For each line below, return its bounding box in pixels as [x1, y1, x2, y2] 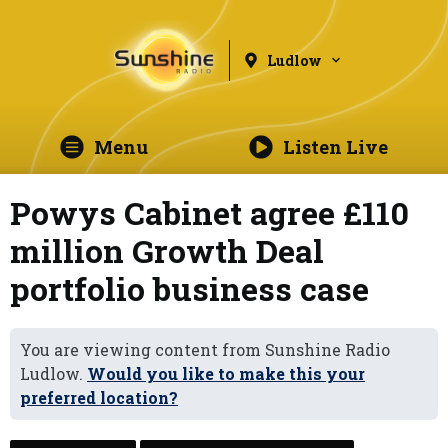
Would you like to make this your [87, 363, 365, 384]
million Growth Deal [10, 229, 324, 272]
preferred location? [20, 387, 178, 408]
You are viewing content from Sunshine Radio [20, 339, 390, 360]
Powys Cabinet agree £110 [10, 191, 409, 234]
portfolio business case [10, 267, 369, 310]
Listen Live [282, 135, 388, 159]
